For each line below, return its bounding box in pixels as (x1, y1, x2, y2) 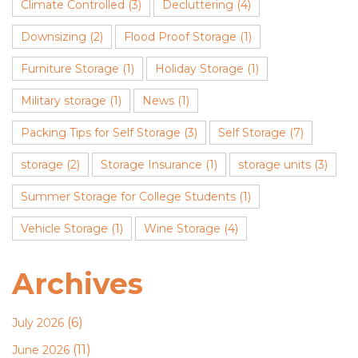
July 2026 (12, 316, 64, 330)
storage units (238, 157, 311, 172)
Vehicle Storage (21, 221, 108, 236)
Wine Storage (144, 221, 221, 236)
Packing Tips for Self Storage (21, 125, 181, 140)
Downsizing (21, 30, 86, 44)
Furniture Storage (21, 62, 119, 76)
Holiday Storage (155, 62, 244, 76)
